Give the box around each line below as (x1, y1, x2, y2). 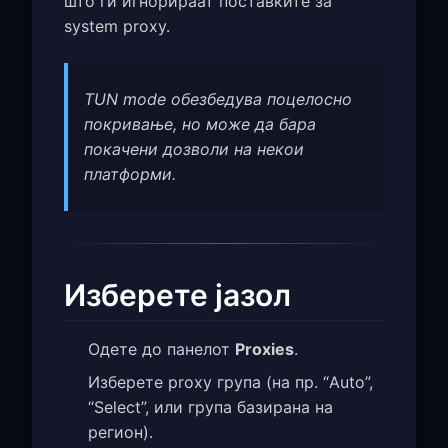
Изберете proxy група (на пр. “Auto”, (88, 372, 373, 393)
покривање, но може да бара (84, 114, 316, 135)
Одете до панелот (88, 339, 235, 360)
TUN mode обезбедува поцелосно (84, 89, 352, 110)
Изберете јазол (64, 277, 291, 314)
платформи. (84, 164, 176, 185)
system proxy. (64, 16, 170, 37)
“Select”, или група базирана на (88, 397, 333, 418)
